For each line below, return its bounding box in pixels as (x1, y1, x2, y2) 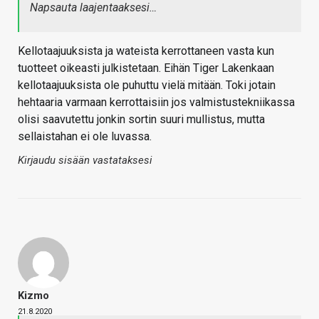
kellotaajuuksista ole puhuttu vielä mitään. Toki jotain (18, 78, 276, 92)
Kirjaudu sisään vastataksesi (18, 153, 152, 167)
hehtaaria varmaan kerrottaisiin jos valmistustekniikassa (18, 95, 295, 109)
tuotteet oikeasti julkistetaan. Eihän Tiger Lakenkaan (18, 61, 274, 75)
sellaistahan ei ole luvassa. (18, 129, 152, 143)
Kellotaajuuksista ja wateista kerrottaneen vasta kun (18, 43, 274, 58)
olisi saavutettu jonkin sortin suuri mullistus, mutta (18, 112, 265, 126)
